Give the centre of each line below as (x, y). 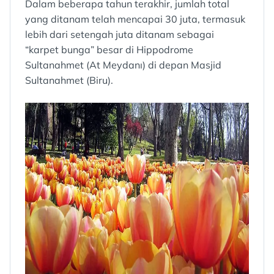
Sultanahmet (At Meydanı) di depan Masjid (123, 65)
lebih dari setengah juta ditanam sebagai (120, 34)
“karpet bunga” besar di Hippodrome (109, 49)
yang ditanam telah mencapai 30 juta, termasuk (135, 19)
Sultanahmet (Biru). (69, 80)
